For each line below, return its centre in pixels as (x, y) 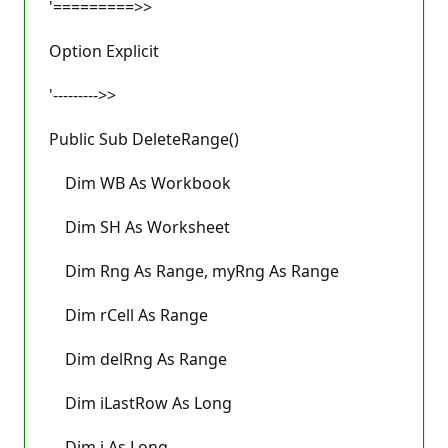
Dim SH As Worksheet (139, 226)
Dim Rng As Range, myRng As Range (194, 270)
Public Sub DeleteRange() (144, 138)
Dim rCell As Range (128, 314)
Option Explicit (104, 50)
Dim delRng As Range (138, 358)
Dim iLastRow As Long (140, 402)
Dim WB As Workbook (140, 182)
